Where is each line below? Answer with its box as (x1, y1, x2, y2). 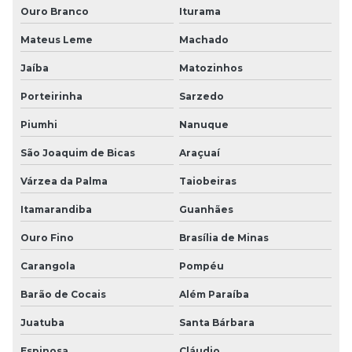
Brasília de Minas (178, 231, 269, 244)
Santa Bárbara (178, 316, 255, 328)
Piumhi (20, 118, 57, 130)
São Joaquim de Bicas (20, 146, 135, 159)
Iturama (178, 5, 221, 17)
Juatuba (20, 316, 64, 328)
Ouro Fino (20, 231, 74, 244)
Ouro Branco (20, 5, 89, 17)
